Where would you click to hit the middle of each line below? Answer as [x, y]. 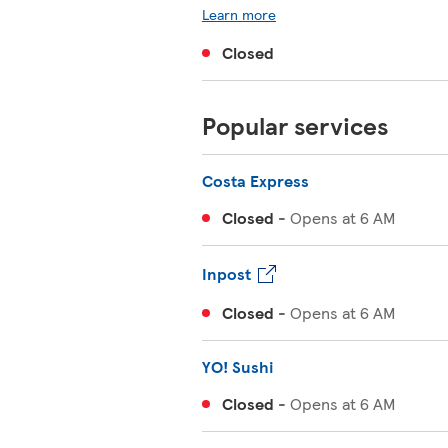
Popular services [295, 125]
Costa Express [255, 180]
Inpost [226, 273]
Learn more [239, 14]
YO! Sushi [238, 366]
